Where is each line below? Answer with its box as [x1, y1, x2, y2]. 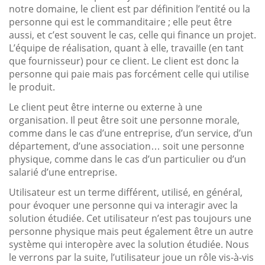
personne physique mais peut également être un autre [9, 224, 253, 238]
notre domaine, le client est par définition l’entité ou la [9, 2, 250, 15]
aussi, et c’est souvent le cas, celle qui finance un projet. [9, 28, 256, 41]
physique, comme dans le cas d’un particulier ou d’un [9, 152, 246, 166]
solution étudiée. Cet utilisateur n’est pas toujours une [9, 211, 251, 225]
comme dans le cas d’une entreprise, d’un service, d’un [9, 126, 253, 140]
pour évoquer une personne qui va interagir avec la [9, 198, 238, 212]
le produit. [9, 80, 55, 93]
